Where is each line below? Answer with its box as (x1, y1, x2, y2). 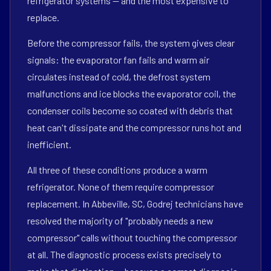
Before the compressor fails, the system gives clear (27, 37, 235, 48)
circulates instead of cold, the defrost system (27, 71, 211, 82)
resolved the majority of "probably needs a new (27, 215, 214, 226)
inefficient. (27, 139, 71, 150)
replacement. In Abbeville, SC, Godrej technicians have (27, 198, 243, 209)
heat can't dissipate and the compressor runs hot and (27, 122, 241, 133)
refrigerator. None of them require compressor (27, 181, 214, 192)
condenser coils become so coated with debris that (27, 105, 233, 116)
